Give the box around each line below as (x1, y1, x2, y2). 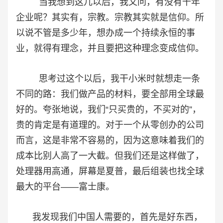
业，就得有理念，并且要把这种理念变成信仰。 (16, 43, 204, 53)
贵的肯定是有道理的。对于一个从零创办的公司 (16, 119, 204, 130)
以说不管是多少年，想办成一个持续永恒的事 (16, 27, 195, 38)
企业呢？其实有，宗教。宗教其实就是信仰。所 (16, 12, 204, 22)
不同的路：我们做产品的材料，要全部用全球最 (16, 89, 204, 99)
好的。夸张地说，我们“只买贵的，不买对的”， (16, 104, 201, 114)
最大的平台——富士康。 (16, 181, 114, 192)
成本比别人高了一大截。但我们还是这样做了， (16, 150, 204, 161)
